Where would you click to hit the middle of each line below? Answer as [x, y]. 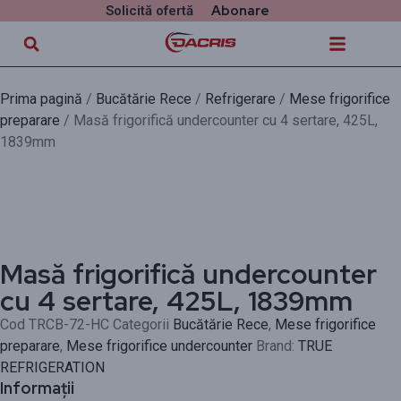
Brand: [277, 346]
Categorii [141, 324]
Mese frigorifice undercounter [159, 346]
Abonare [240, 11]
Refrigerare [240, 99]
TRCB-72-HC [71, 324]
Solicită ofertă [149, 11]
